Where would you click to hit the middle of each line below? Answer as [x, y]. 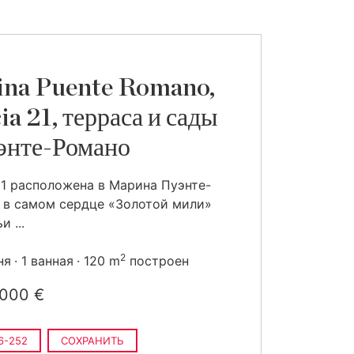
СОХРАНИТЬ [92, 341]
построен [157, 261]
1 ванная [47, 261]
